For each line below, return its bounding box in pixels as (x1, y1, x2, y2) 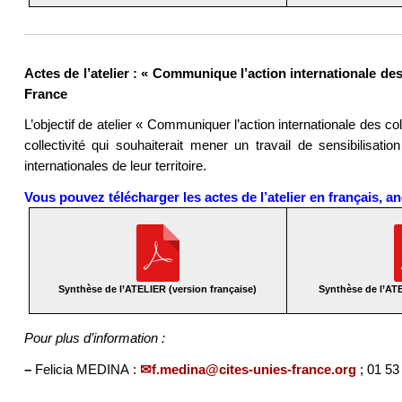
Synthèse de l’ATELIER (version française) (58, 284, 258, 295)
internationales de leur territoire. (23, 158, 206, 174)
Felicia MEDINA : (31, 361, 140, 377)
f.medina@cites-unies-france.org (151, 361, 356, 377)
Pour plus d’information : (23, 330, 165, 346)
